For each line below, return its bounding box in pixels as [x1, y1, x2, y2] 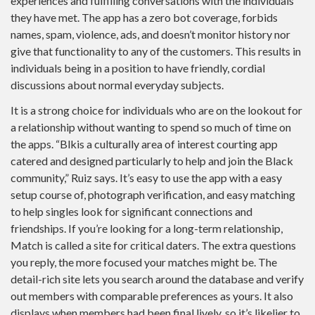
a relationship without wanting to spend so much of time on [11, 120, 291, 134]
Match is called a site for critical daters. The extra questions [11, 238, 296, 252]
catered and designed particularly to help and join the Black [11, 154, 293, 167]
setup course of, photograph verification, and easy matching [11, 188, 295, 201]
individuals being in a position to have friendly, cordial [11, 60, 265, 75]
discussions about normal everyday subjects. [11, 77, 224, 91]
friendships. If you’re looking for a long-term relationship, [11, 221, 283, 235]
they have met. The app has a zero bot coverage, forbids [11, 10, 278, 24]
